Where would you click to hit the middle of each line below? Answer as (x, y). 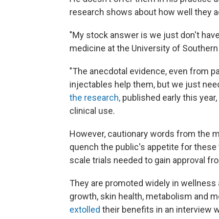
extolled (85, 209)
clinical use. (92, 110)
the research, (95, 97)
